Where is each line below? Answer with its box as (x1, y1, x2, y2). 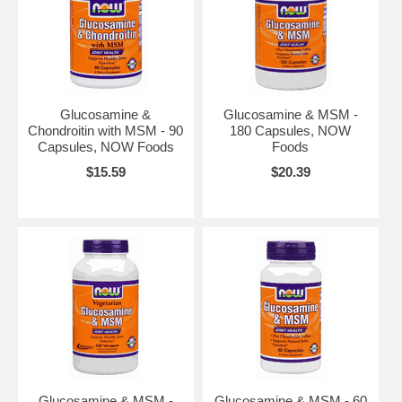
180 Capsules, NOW (230, 122, 352, 138)
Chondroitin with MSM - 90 (28, 122, 184, 138)
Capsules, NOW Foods (37, 138, 174, 154)
